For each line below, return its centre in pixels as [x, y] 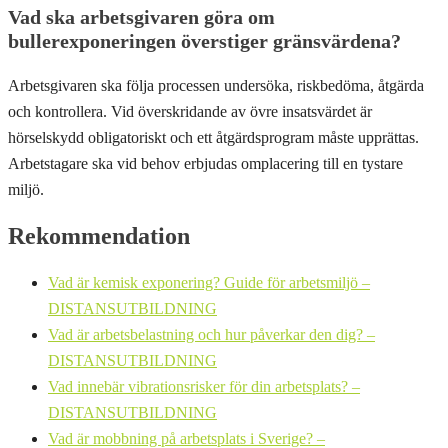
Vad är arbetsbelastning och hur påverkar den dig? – [211, 335]
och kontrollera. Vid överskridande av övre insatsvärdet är [190, 111]
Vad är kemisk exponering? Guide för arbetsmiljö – [209, 283]
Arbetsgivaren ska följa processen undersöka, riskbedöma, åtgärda [216, 85]
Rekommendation [99, 236]
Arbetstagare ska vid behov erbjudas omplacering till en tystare [205, 163]
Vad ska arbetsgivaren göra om [141, 16]
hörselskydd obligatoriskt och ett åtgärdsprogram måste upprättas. [213, 137]
